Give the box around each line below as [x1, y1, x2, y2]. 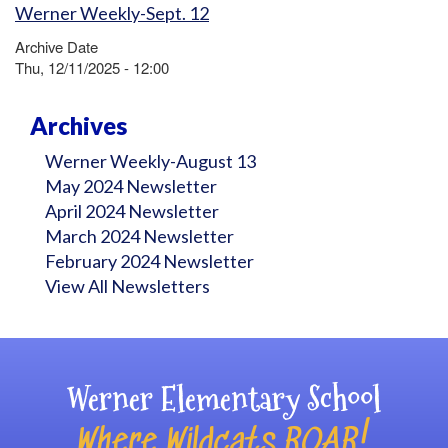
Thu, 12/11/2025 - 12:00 [15, 57, 169, 78]
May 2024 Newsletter [45, 175, 217, 197]
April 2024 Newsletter [45, 200, 219, 222]
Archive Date [15, 36, 98, 57]
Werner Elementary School [67, 377, 381, 421]
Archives [30, 111, 127, 140]
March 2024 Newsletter [45, 225, 234, 247]
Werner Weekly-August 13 [45, 150, 256, 172]
